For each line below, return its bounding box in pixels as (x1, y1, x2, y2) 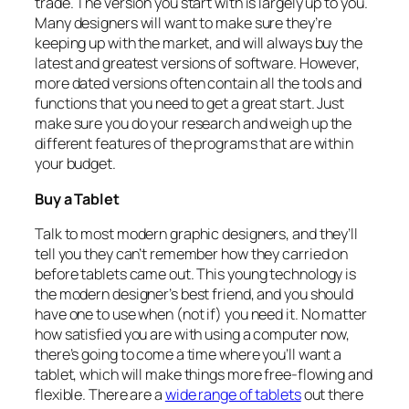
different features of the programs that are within (35, 133, 353, 154)
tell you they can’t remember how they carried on (35, 243, 349, 264)
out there (300, 383, 363, 404)
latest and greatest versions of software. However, (35, 53, 360, 74)
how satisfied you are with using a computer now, (35, 323, 351, 344)
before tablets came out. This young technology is (35, 263, 357, 284)
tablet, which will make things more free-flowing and (35, 363, 372, 384)
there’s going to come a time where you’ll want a (35, 343, 342, 364)
